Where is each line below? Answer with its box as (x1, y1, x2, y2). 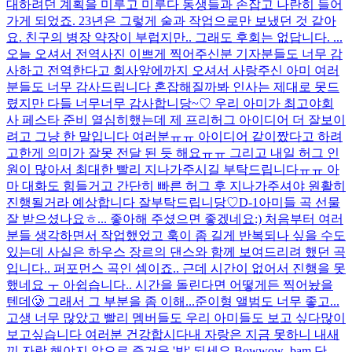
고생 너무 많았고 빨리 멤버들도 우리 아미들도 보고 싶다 (6, 310, 321, 324)
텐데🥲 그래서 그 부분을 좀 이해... (6, 294, 195, 308)
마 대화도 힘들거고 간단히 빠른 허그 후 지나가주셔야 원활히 (6, 178, 346, 192)
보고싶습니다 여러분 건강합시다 (6, 327, 189, 341)
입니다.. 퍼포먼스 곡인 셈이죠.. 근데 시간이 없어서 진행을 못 (6, 261, 346, 275)
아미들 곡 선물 (258, 195, 340, 209)
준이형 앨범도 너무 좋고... (195, 294, 339, 308)
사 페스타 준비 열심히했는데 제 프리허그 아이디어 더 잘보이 (6, 112, 346, 126)
